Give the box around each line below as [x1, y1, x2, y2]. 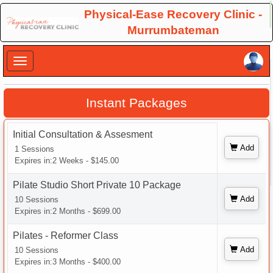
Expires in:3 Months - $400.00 [15, 257, 121, 266]
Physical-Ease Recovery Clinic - [84, 8, 262, 21]
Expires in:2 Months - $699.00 [15, 207, 121, 216]
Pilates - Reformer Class [13, 230, 118, 241]
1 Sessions [15, 144, 54, 154]
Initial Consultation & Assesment [13, 129, 152, 140]
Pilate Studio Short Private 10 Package [13, 180, 181, 190]
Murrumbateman [127, 24, 219, 37]
